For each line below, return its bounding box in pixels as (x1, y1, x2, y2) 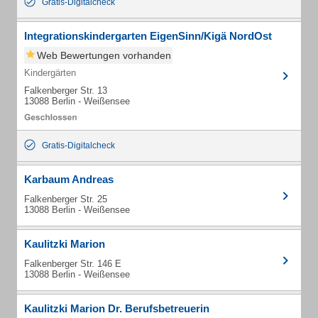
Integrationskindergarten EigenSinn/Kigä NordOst (24, 30, 272, 42)
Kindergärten (24, 67, 76, 78)
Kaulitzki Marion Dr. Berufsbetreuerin (24, 302, 209, 314)
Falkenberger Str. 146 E (24, 258, 121, 269)
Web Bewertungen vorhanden (37, 50, 171, 61)
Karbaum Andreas (24, 173, 114, 185)
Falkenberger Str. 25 (24, 194, 107, 204)
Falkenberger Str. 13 (24, 85, 107, 96)
